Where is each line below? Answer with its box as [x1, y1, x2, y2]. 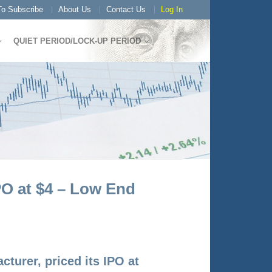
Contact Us [106, 5, 146, 14]
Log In [161, 5, 183, 14]
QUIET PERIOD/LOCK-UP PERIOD [13, 36, 141, 46]
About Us [58, 5, 91, 14]
